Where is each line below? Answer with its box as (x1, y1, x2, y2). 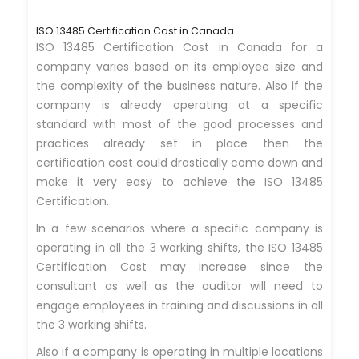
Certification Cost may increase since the (36, 258, 323, 275)
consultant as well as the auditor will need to (36, 277, 323, 294)
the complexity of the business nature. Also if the (36, 77, 323, 94)
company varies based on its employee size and (36, 58, 323, 75)
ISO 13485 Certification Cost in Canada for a (36, 38, 323, 55)
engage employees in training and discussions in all (36, 296, 323, 313)
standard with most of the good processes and (36, 115, 323, 132)
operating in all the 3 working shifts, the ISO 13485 (36, 239, 323, 256)
